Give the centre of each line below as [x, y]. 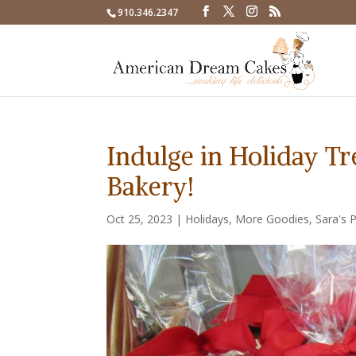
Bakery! [154, 187]
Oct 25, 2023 [140, 219]
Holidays [207, 219]
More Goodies [273, 219]
